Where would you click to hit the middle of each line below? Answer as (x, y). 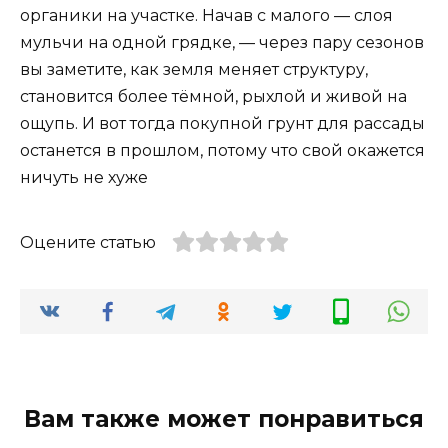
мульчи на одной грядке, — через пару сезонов (222, 43)
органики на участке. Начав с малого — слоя (206, 16)
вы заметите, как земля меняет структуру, (194, 70)
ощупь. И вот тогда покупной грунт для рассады (222, 124)
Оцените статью (88, 243)
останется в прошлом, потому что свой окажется (222, 151)
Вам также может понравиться (224, 418)
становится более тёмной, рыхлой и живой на (213, 97)
